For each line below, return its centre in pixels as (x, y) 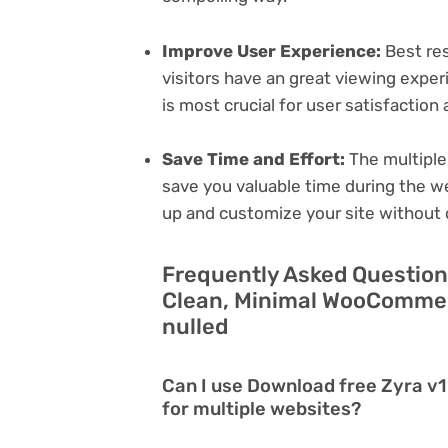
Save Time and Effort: (253, 158)
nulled (195, 326)
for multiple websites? (261, 408)
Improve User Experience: (271, 50)
